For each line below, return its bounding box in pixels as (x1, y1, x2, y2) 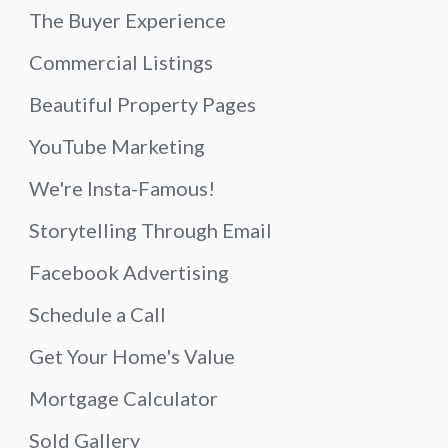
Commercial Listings (29, 49, 213, 74)
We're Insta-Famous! (29, 175, 215, 200)
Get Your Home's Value (29, 343, 235, 368)
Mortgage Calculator (29, 385, 218, 410)
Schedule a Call (29, 301, 166, 326)
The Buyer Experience (29, 7, 226, 32)
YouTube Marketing (29, 133, 205, 158)
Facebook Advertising (29, 259, 229, 284)
